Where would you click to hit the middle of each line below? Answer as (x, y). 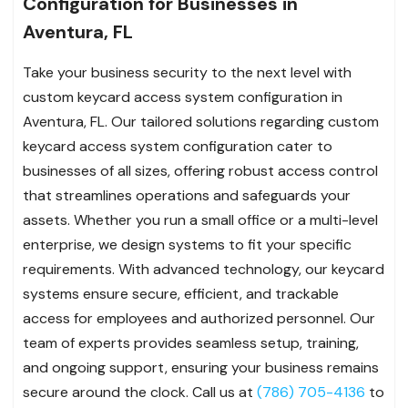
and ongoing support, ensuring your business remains (201, 367)
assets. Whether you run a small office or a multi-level (200, 219)
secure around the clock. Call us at (140, 392)
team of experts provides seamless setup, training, (191, 342)
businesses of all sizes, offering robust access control (200, 170)
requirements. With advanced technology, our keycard (204, 269)
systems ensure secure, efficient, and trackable (181, 293)
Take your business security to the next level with (187, 72)
